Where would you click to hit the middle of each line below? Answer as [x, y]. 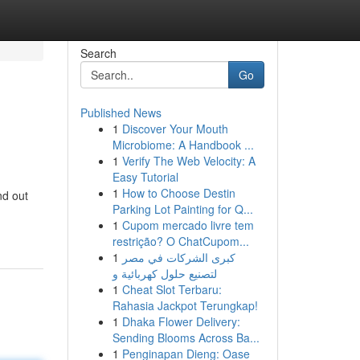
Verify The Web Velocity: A [188, 161]
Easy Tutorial [145, 177]
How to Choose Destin [178, 193]
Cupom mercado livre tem [188, 225]
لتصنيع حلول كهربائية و [164, 273]
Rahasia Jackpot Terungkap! [185, 305]
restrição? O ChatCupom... [180, 241]
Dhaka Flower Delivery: [181, 321]
